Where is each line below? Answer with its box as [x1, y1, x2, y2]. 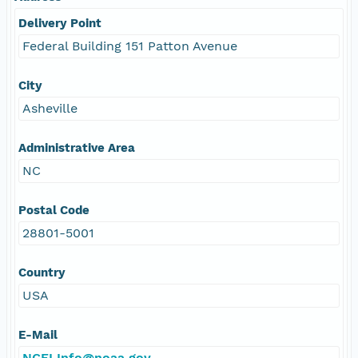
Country [18, 265, 66, 280]
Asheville [22, 100, 78, 116]
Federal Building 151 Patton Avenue [22, 38, 237, 54]
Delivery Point [18, 15, 101, 30]
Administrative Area [18, 140, 135, 155]
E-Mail [18, 327, 58, 342]
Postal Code [18, 202, 89, 217]
